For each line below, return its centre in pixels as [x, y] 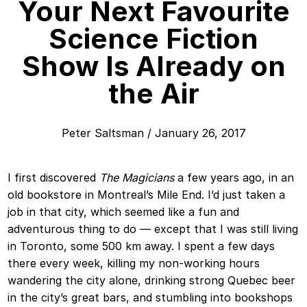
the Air [153, 93]
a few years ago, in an [234, 177]
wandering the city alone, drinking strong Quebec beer [152, 280]
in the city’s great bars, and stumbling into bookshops [150, 297]
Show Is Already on [153, 66]
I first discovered [54, 177]
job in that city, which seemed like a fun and [124, 211]
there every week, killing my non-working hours [134, 263]
